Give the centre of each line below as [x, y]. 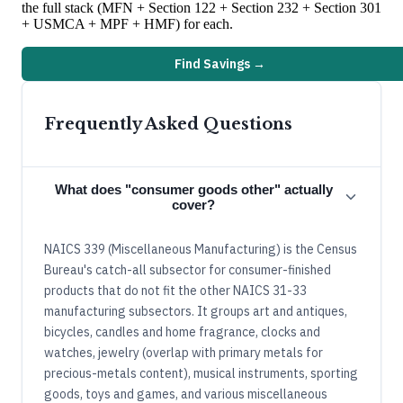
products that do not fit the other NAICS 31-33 [175, 291]
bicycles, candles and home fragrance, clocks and [182, 332]
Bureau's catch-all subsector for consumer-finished [188, 270]
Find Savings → [219, 64]
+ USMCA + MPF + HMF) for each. [127, 24]
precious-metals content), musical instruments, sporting [201, 374]
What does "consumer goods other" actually [193, 190]
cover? [193, 205]
